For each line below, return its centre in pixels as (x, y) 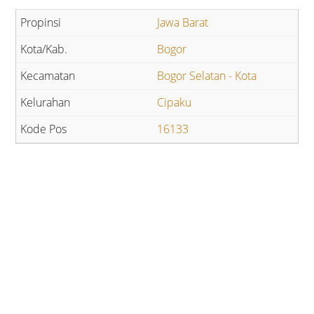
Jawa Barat (183, 23)
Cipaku (174, 103)
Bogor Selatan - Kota (207, 76)
